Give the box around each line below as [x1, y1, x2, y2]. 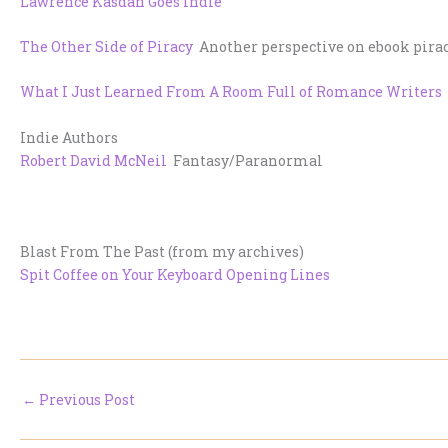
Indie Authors [20, 127, 118, 147]
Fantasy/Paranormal [167, 150, 323, 170]
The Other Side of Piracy [20, 36, 193, 56]
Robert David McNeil [20, 150, 167, 170]
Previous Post [36, 389, 135, 409]
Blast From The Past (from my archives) [20, 241, 304, 261]
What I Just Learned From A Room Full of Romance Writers [20, 82, 442, 102]
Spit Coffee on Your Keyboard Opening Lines [20, 264, 330, 284]
